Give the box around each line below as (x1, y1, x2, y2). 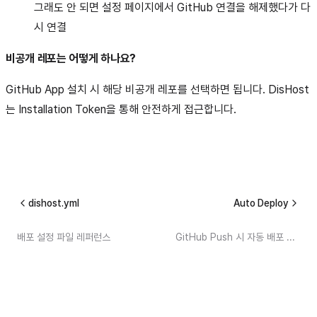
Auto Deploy (234, 197, 289, 209)
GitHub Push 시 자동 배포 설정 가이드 (287, 231, 295, 243)
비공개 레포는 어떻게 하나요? (6, 52, 136, 66)
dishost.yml (28, 197, 79, 209)
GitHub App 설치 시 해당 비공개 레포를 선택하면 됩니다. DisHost (6, 83, 309, 97)
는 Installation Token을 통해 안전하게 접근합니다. (6, 103, 236, 117)
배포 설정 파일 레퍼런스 (17, 231, 110, 243)
